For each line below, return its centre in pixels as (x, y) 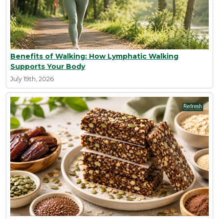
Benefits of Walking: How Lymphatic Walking (94, 56)
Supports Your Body (48, 67)
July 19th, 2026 (32, 79)
